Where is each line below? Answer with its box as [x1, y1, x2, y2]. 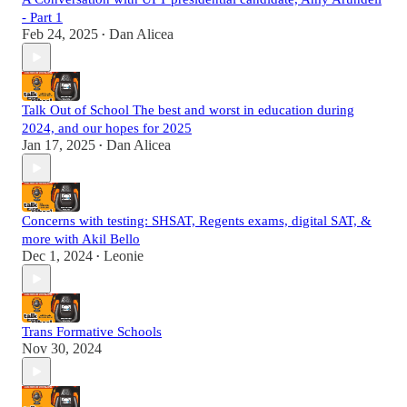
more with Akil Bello [22, 232, 140, 247]
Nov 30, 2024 [22, 341, 102, 357]
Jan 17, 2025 [22, 137, 95, 154]
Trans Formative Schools [22, 324, 162, 340]
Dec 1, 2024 [22, 248, 93, 264]
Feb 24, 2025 [22, 26, 98, 43]
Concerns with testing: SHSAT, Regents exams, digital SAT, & [22, 213, 372, 229]
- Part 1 [22, 10, 63, 25]
